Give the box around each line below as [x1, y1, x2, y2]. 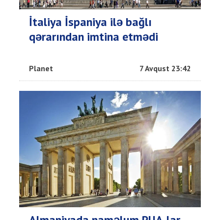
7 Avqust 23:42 [139, 63, 191, 74]
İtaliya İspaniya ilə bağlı [29, 14, 152, 30]
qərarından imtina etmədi [29, 29, 158, 45]
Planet [29, 63, 53, 74]
